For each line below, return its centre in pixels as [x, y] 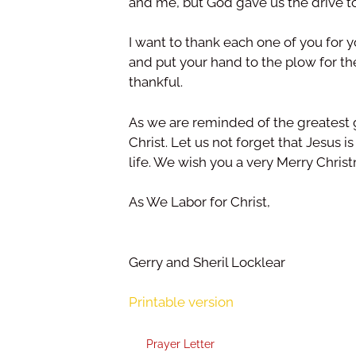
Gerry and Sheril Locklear [209, 262]
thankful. [157, 82]
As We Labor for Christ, [199, 202]
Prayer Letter [180, 344]
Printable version [181, 302]
